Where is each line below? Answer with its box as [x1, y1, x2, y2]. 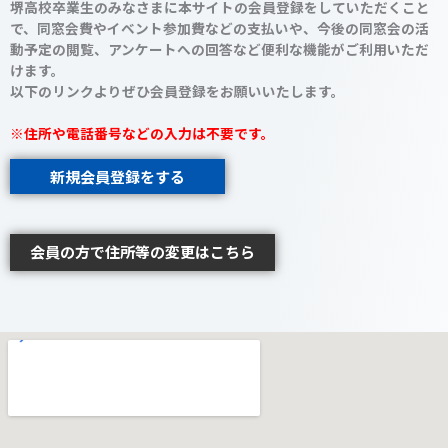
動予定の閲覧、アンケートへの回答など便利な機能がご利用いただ [10, 38, 429, 59]
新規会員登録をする [50, 165, 185, 187]
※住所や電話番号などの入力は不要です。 [10, 122, 275, 143]
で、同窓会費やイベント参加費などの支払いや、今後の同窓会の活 [10, 17, 429, 38]
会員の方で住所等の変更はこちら [30, 240, 255, 262]
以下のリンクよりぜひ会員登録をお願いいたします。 [10, 80, 345, 101]
